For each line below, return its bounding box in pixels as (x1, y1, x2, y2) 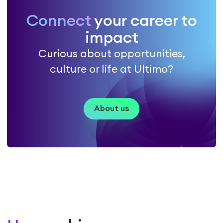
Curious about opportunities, (38, 49, 185, 60)
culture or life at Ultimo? (50, 64, 173, 75)
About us (94, 105, 129, 113)
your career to (91, 13, 197, 29)
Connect (26, 13, 91, 29)
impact (85, 30, 138, 46)
